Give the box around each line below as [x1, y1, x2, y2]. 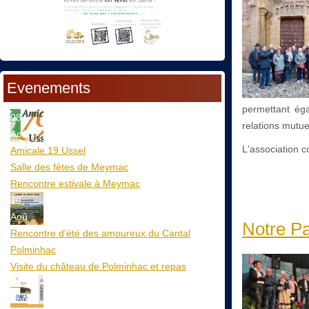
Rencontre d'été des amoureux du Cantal [10, 227, 190, 239]
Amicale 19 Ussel [10, 144, 86, 156]
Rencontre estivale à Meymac [10, 177, 140, 189]
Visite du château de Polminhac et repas [10, 260, 186, 272]
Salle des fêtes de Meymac [10, 161, 128, 172]
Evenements [7, 79, 90, 97]
